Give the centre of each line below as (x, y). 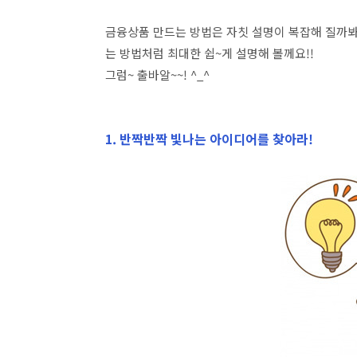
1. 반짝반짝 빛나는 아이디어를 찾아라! (209, 139)
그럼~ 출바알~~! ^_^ (157, 75)
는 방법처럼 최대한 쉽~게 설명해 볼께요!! (210, 53)
